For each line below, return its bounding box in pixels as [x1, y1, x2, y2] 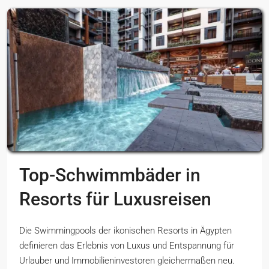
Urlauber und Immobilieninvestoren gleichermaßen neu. [19, 255, 235, 266]
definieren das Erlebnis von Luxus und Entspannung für [19, 240, 234, 251]
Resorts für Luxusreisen [19, 189, 211, 210]
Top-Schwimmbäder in [19, 165, 201, 186]
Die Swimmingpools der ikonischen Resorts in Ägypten [19, 225, 232, 236]
